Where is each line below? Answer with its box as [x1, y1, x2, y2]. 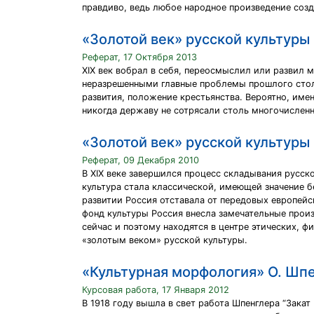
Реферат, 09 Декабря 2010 [82, 155, 199, 165]
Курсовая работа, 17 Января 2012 [82, 285, 229, 295]
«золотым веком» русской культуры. [82, 235, 247, 245]
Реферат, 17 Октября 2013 [82, 52, 197, 62]
